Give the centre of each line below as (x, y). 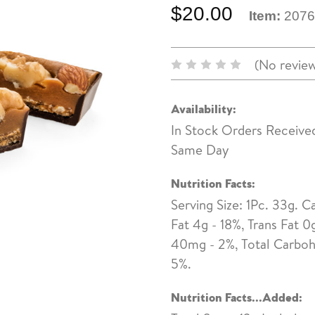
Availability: (204, 107)
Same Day (200, 149)
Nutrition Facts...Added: (237, 296)
